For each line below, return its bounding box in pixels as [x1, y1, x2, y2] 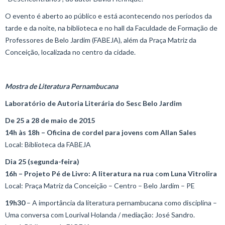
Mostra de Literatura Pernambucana [5, 82, 118, 90]
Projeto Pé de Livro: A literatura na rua [24, 169, 154, 178]
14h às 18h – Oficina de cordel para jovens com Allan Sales [5, 128, 196, 137]
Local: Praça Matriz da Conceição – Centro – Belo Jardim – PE [5, 181, 195, 190]
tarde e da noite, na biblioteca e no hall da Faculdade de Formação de [5, 24, 217, 32]
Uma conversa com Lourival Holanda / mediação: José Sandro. [5, 210, 195, 219]
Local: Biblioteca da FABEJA [5, 140, 91, 149]
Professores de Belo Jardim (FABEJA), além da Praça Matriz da [5, 36, 196, 44]
